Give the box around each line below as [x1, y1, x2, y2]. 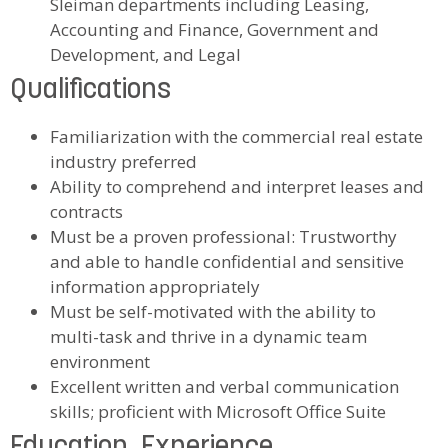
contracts [50, 199, 123, 223]
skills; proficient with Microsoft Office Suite [50, 399, 386, 423]
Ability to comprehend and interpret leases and [50, 174, 424, 198]
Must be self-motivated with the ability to [50, 299, 376, 323]
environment [50, 349, 150, 373]
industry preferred [50, 149, 197, 173]
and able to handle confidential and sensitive [50, 249, 404, 273]
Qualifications [10, 76, 171, 105]
